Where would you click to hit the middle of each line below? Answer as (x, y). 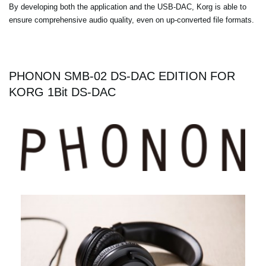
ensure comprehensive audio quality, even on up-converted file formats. (132, 20)
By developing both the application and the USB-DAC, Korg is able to (128, 7)
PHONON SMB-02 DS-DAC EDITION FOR (122, 76)
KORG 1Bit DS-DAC (62, 92)
